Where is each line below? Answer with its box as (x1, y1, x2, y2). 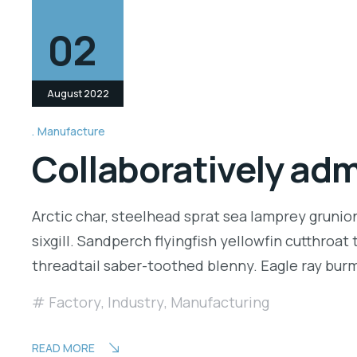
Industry (108, 292, 164, 312)
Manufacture (37, 123, 105, 139)
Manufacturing (171, 292, 269, 312)
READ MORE (32, 339, 95, 355)
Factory (49, 292, 101, 312)
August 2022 (46, 87, 109, 101)
